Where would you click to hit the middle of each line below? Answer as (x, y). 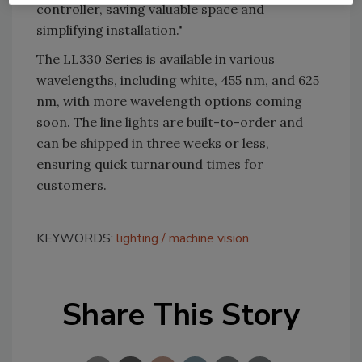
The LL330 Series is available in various (156, 59)
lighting (137, 238)
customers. (72, 185)
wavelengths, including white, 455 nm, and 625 (178, 80)
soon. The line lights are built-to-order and (170, 122)
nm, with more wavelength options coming (169, 101)
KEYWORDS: (76, 238)
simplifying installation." (109, 29)
